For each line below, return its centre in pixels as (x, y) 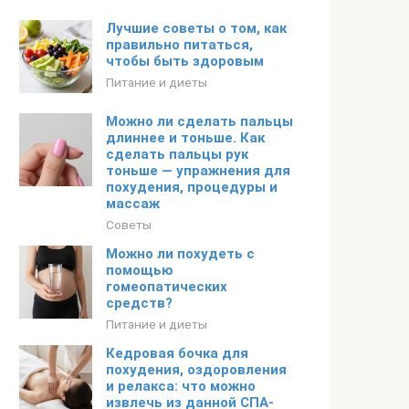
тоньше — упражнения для (198, 171)
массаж (133, 204)
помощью (140, 270)
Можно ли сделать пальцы (199, 121)
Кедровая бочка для (177, 353)
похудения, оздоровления (196, 370)
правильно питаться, (179, 45)
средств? (139, 303)
